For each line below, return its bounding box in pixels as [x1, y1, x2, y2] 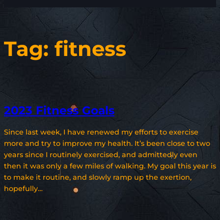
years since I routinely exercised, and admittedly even [4, 150, 197, 160]
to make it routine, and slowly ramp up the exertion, [4, 173, 192, 182]
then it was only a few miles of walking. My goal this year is [4, 162, 216, 171]
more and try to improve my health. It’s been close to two [4, 139, 210, 148]
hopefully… [4, 184, 43, 193]
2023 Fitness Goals [4, 104, 114, 118]
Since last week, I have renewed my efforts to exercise [4, 128, 198, 137]
